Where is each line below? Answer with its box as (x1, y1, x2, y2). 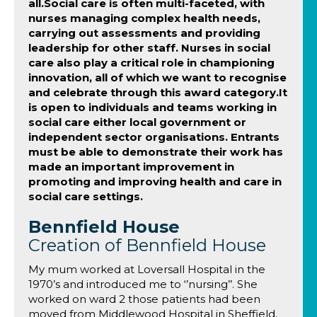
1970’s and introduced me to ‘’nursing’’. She (28, 277, 258, 291)
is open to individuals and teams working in (28, 100, 277, 114)
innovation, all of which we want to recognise (28, 71, 287, 84)
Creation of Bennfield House (28, 235, 266, 255)
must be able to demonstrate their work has (28, 145, 283, 158)
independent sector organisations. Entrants (28, 130, 279, 144)
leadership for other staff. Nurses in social (28, 41, 270, 54)
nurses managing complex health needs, (28, 11, 260, 25)
